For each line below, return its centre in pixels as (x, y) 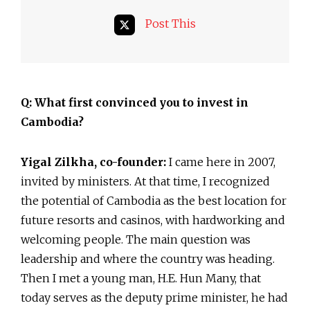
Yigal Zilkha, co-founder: (95, 162)
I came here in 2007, (222, 162)
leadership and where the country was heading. (148, 258)
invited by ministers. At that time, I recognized (145, 181)
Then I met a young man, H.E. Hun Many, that (141, 278)
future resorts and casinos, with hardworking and (153, 220)
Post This (171, 24)
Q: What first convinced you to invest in (135, 102)
